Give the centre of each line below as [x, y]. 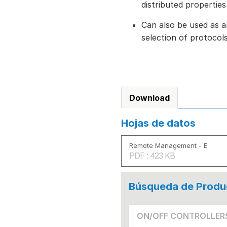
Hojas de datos [158, 123]
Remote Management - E [168, 145]
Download [149, 98]
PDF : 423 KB [152, 156]
